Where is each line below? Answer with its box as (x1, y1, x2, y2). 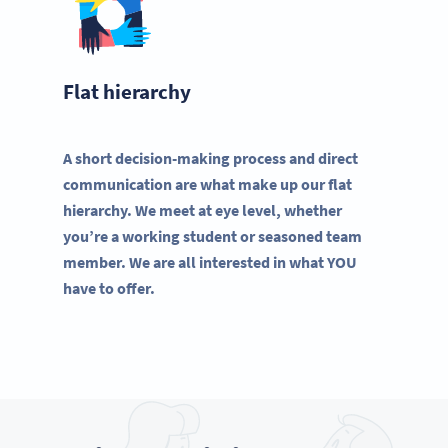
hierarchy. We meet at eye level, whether (63, 199, 342, 220)
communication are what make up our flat (63, 173, 352, 194)
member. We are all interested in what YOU (63, 251, 357, 272)
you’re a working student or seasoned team (63, 225, 362, 246)
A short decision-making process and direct (63, 147, 358, 168)
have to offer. (63, 277, 155, 298)
